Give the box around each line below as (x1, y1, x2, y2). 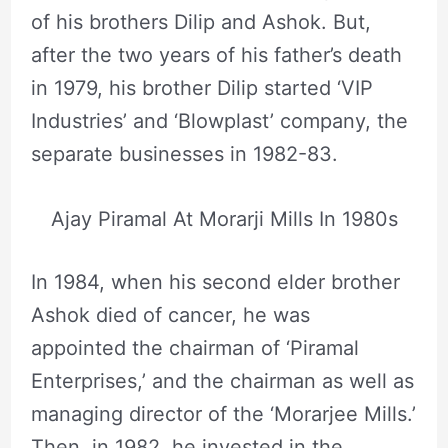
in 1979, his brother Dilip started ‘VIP (30, 75, 373, 100)
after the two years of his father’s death (30, 42, 402, 67)
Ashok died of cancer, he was (30, 302, 310, 327)
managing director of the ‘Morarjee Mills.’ (30, 401, 416, 426)
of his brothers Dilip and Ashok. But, (30, 9, 371, 34)
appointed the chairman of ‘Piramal (30, 335, 359, 360)
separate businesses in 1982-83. (30, 141, 338, 166)
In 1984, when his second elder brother (30, 269, 400, 294)
